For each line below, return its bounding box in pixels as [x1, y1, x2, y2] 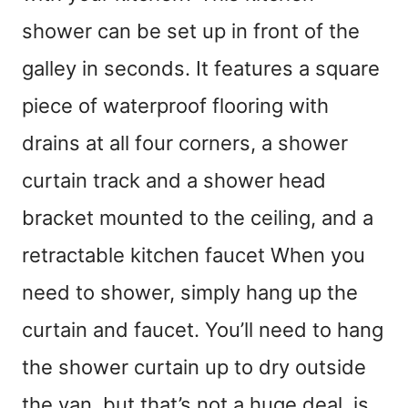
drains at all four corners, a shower [22, 131, 348, 156]
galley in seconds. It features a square [22, 56, 380, 81]
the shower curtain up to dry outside [22, 355, 366, 380]
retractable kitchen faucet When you [22, 243, 365, 268]
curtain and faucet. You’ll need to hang [22, 318, 383, 342]
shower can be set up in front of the [22, 19, 360, 44]
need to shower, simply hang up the [22, 280, 358, 305]
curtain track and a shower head [22, 168, 326, 193]
